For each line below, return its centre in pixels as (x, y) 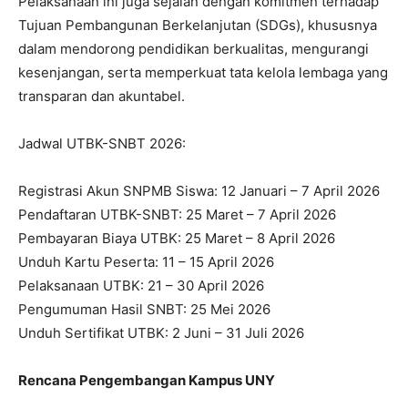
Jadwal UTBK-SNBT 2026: (102, 144)
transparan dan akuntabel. (102, 97)
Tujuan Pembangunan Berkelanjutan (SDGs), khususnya (198, 25)
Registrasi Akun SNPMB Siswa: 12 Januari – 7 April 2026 (199, 191)
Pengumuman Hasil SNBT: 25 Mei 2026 (144, 310)
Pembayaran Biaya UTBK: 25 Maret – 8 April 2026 (177, 239)
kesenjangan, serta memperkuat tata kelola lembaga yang (203, 73)
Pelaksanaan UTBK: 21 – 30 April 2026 (141, 286)
